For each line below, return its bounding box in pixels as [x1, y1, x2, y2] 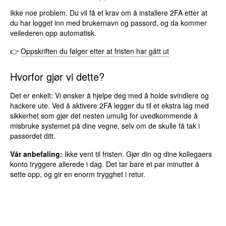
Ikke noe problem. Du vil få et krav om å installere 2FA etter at [10, 7, 208, 18]
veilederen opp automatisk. [10, 27, 97, 38]
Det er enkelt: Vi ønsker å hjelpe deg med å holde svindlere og [10, 90, 209, 100]
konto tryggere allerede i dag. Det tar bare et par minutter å [10, 158, 200, 169]
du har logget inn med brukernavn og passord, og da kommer [10, 17, 207, 28]
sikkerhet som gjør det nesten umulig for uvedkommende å [10, 110, 198, 121]
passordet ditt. [10, 130, 56, 141]
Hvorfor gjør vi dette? [10, 69, 105, 84]
